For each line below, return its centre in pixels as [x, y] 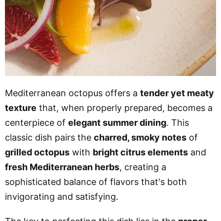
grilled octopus [37, 152]
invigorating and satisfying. [62, 196]
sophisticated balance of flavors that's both [96, 182]
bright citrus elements [140, 152]
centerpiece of [37, 122]
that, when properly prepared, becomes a [125, 108]
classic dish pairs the [49, 137]
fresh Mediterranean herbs [62, 167]
